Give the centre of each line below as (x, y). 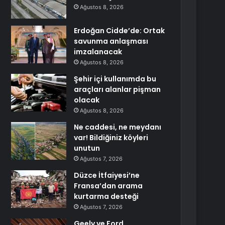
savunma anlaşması (111, 41)
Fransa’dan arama (108, 186)
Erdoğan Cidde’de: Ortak (120, 31)
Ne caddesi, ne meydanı (118, 127)
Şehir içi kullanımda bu (115, 79)
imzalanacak (98, 52)
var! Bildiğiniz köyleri (111, 138)
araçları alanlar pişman (118, 89)
